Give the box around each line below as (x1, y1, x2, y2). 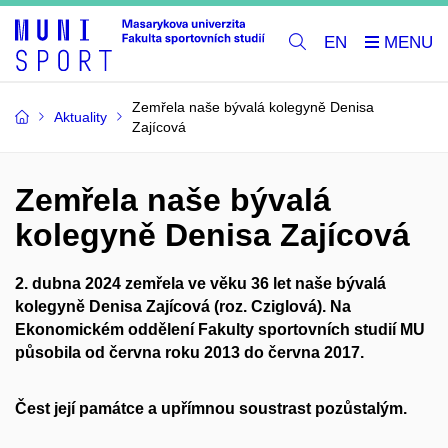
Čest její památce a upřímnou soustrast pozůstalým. (15, 400, 407, 418)
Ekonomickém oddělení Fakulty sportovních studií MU (15, 320, 425, 338)
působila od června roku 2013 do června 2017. (15, 343, 368, 361)
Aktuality (54, 108, 107, 125)
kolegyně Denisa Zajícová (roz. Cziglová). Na (15, 297, 351, 315)
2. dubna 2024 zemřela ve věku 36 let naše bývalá (15, 274, 386, 292)
